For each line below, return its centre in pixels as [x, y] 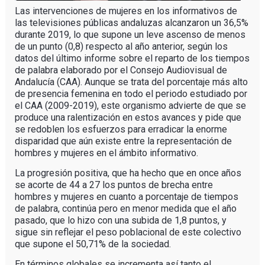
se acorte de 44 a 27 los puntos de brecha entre [114, 185]
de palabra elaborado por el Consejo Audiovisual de [121, 70]
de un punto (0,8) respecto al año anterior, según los [121, 46]
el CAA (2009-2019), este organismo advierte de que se [130, 105]
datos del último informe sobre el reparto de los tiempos [132, 58]
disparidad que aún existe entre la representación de [123, 141]
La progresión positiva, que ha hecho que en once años [128, 173]
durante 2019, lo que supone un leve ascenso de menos [130, 34]
